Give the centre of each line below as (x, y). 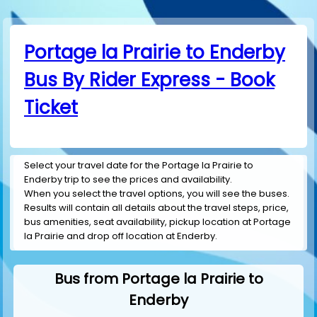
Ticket (51, 108)
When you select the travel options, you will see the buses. (157, 194)
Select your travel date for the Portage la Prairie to (139, 166)
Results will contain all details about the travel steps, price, (156, 208)
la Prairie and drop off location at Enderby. (121, 236)
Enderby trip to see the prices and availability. (128, 180)
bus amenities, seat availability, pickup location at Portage (157, 222)
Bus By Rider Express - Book (149, 80)
